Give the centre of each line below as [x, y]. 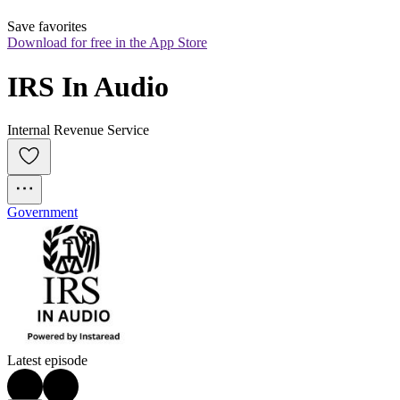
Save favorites [47, 27]
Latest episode [47, 361]
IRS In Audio [88, 86]
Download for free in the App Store [107, 43]
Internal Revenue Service [78, 130]
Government [42, 212]
